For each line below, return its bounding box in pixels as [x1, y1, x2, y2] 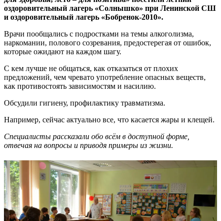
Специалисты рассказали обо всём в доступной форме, [4, 132, 189, 141]
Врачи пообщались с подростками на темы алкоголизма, [4, 30, 194, 38]
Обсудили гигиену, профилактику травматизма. [4, 99, 165, 108]
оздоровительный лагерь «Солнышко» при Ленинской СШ [4, 4, 216, 13]
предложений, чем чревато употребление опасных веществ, [4, 73, 206, 82]
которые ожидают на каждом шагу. [4, 47, 121, 56]
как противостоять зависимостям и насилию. [4, 82, 156, 91]
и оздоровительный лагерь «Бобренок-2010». [4, 13, 163, 22]
